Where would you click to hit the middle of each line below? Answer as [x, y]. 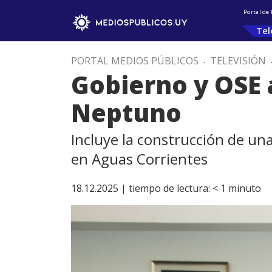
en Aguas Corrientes [139, 159]
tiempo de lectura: [169, 188]
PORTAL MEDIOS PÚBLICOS [135, 61]
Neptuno [126, 113]
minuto [245, 188]
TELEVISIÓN [238, 61]
